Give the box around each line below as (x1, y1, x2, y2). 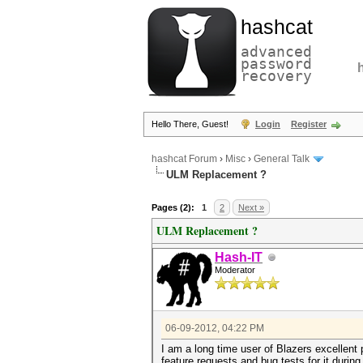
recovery (241, 67, 312, 84)
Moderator (215, 265, 255, 275)
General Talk (254, 153, 310, 165)
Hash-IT (215, 250, 263, 264)
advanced (241, 43, 312, 60)
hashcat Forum (152, 153, 217, 165)
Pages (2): (152, 203, 194, 212)
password (241, 55, 312, 72)
